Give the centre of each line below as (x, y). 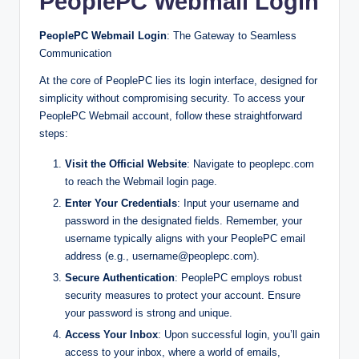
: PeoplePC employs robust (238, 278)
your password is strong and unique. (149, 313)
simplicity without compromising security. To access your (172, 98)
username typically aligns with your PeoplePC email (185, 239)
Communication (75, 53)
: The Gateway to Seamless (232, 36)
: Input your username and (238, 204)
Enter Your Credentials (121, 204)
